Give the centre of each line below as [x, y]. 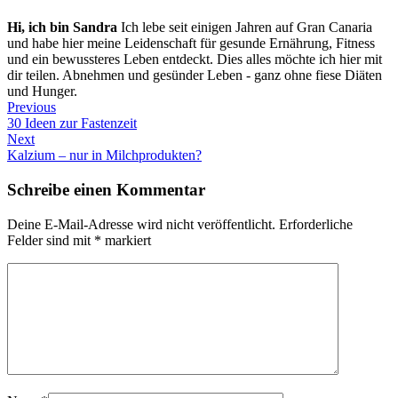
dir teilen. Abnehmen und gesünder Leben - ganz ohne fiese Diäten [195, 76]
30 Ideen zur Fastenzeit [72, 123]
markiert [126, 240]
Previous [32, 107]
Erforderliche [316, 224]
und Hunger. [42, 92]
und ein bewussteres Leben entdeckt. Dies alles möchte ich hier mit [195, 60]
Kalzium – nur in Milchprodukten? [104, 155]
